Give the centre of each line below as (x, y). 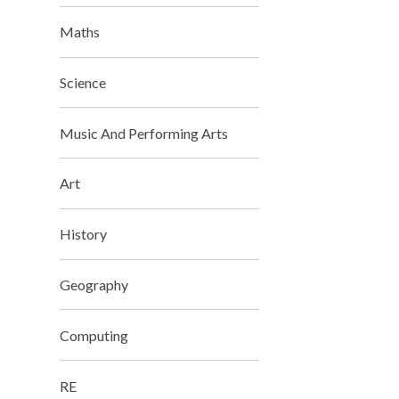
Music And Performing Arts (144, 133)
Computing (94, 335)
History (84, 234)
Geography (94, 285)
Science (83, 82)
